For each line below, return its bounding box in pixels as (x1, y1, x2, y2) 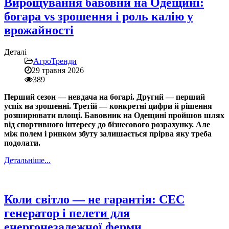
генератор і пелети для (4, 206, 130, 220)
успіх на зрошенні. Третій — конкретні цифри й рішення (4, 101, 212, 110)
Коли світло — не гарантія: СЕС (4, 192, 185, 206)
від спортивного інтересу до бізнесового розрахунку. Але (4, 120, 210, 129)
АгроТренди (33, 56, 77, 65)
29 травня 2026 (32, 65, 84, 75)
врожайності (4, 23, 74, 37)
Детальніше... (4, 155, 51, 165)
